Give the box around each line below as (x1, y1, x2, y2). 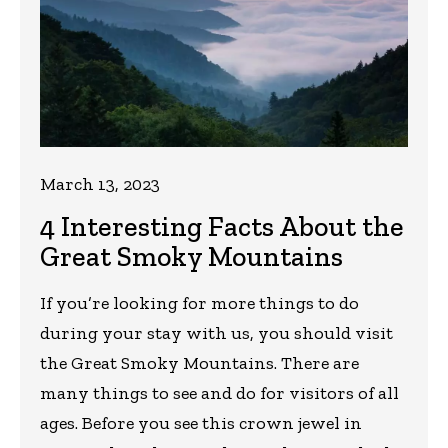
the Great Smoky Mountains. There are (40, 352, 359, 375)
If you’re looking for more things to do (40, 292, 359, 315)
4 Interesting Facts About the (40, 210, 404, 244)
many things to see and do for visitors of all (40, 382, 399, 405)
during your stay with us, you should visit (40, 322, 393, 345)
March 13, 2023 (40, 173, 160, 196)
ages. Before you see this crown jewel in (40, 412, 362, 435)
